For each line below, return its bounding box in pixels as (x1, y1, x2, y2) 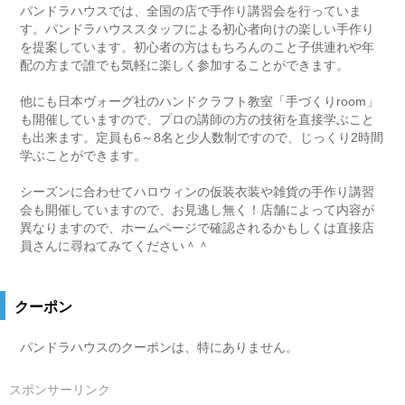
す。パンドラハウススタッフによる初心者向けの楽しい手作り (20, 22, 375, 36)
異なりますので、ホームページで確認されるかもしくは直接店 (20, 221, 375, 235)
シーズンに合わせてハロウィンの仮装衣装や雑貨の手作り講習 (20, 184, 375, 199)
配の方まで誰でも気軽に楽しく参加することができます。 (20, 58, 350, 72)
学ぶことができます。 (20, 148, 147, 163)
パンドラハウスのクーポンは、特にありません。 (20, 340, 299, 354)
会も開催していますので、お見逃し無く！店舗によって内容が (20, 202, 375, 217)
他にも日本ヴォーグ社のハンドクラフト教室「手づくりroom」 (20, 94, 380, 108)
